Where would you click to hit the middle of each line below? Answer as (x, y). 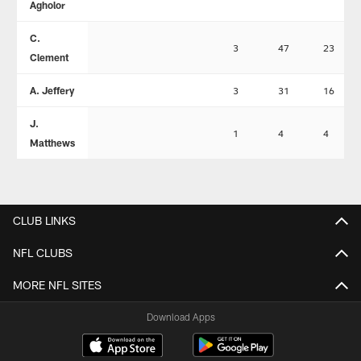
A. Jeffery (52, 90)
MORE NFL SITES (57, 284)
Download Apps (180, 316)
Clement (49, 57)
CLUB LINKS (44, 220)
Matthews (52, 142)
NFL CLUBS (43, 252)
